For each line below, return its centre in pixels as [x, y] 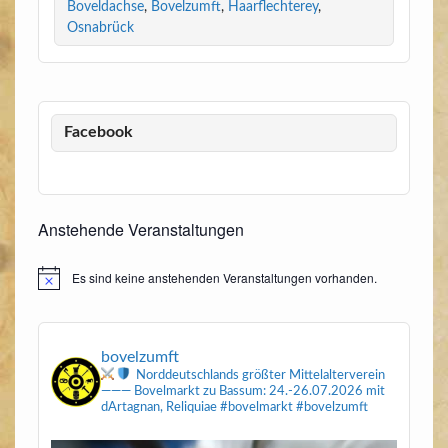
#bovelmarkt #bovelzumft [294, 408]
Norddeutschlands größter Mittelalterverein [259, 376]
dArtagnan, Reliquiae [161, 408]
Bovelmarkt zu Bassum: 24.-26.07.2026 [247, 392]
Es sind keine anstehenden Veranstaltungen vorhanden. [224, 278]
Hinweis [58, 284]
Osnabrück [100, 28]
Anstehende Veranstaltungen [140, 230]
